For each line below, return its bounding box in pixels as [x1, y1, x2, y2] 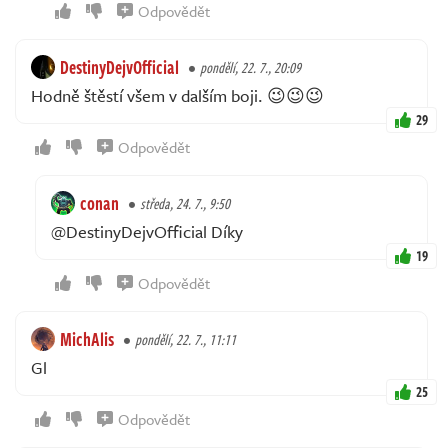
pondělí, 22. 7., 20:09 [200, 57, 301, 79]
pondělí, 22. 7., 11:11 [135, 329, 236, 351]
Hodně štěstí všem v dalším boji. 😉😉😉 [31, 83, 324, 109]
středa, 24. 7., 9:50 [140, 193, 230, 215]
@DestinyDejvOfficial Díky [51, 219, 243, 245]
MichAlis [60, 326, 114, 353]
